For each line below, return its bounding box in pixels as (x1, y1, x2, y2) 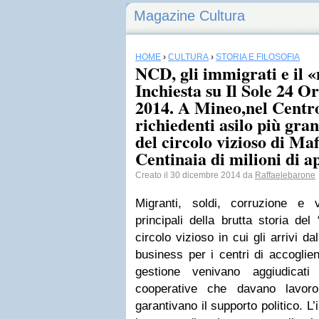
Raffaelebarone (255, 170, 315, 180)
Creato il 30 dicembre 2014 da (135, 170, 255, 180)
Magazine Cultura (134, 8, 245, 23)
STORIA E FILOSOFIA (216, 52, 300, 62)
